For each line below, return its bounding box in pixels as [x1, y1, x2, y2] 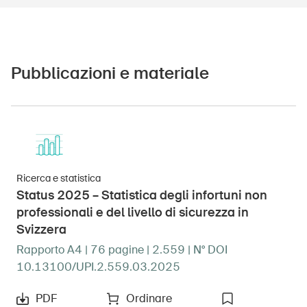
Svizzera [16, 221, 66, 238]
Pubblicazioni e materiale [11, 62, 209, 84]
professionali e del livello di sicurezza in [16, 204, 249, 221]
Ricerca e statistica [16, 171, 101, 184]
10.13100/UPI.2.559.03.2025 [16, 259, 180, 274]
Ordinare [125, 291, 172, 306]
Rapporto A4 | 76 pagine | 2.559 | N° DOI [16, 242, 228, 257]
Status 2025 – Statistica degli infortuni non [16, 186, 267, 204]
